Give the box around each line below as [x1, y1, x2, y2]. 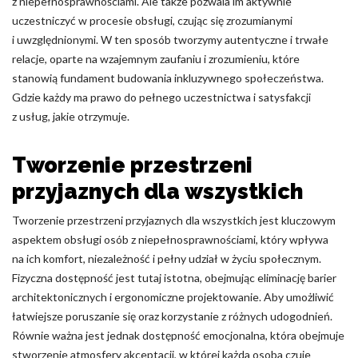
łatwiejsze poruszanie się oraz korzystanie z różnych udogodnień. [12, 309, 332, 323]
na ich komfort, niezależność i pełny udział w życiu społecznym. [12, 252, 321, 265]
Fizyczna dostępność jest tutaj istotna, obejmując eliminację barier [12, 271, 336, 284]
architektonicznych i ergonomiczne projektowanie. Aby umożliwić [12, 290, 334, 304]
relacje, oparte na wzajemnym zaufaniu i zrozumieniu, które [12, 52, 300, 66]
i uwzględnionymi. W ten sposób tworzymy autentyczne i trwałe [12, 33, 328, 46]
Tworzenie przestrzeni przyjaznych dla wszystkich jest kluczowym [12, 213, 336, 227]
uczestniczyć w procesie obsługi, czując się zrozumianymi [12, 14, 292, 27]
